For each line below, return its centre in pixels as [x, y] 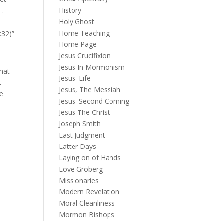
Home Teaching [84, 33]
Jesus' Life [75, 78]
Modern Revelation [89, 192]
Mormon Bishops [87, 214]
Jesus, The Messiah [90, 90]
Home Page [78, 44]
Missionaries [79, 180]
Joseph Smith [80, 124]
